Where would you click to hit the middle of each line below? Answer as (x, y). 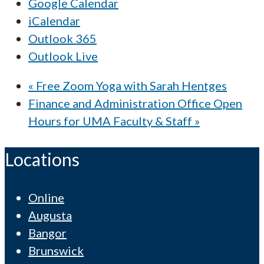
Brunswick (56, 250)
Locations (42, 159)
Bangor (47, 232)
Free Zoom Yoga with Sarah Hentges (130, 85)
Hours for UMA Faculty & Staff (111, 121)
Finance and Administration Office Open (135, 103)
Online (46, 197)
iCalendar (54, 20)
